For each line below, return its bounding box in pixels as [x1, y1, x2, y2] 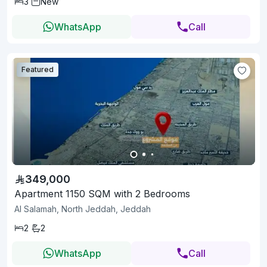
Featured [21, 65, 54, 74]
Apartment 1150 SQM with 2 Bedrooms [14, 188, 190, 200]
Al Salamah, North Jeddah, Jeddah [14, 204, 151, 215]
